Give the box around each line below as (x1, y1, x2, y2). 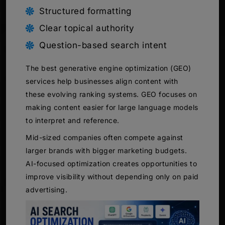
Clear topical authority (39, 23, 135, 33)
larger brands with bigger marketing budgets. (26, 146, 187, 155)
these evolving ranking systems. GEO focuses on (26, 89, 197, 98)
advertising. (26, 185, 67, 194)
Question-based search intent (39, 40, 167, 50)
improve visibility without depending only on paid (26, 172, 199, 181)
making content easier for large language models (26, 102, 198, 111)
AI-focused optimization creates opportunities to (26, 159, 197, 168)
